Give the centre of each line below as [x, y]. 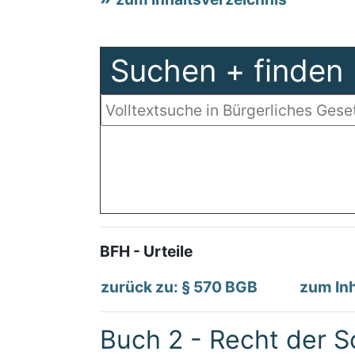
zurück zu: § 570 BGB [179, 287]
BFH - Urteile [146, 251]
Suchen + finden [227, 71]
